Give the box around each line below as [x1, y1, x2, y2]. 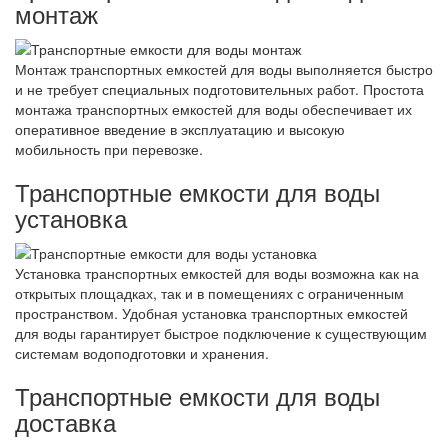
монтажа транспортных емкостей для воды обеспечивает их [15, 98, 412, 119]
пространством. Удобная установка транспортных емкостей [15, 303, 408, 324]
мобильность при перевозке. [15, 138, 203, 159]
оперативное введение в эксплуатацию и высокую [15, 118, 345, 139]
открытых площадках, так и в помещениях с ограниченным [15, 283, 404, 304]
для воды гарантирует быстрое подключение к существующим [15, 323, 427, 344]
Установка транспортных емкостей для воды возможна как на [15, 263, 419, 284]
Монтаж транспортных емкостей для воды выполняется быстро [15, 58, 433, 79]
